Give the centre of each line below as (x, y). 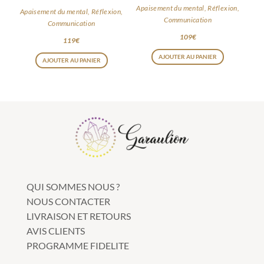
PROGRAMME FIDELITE (77, 246)
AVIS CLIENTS (55, 231)
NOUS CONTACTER (68, 202)
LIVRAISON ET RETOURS (78, 216)
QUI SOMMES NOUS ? (73, 187)
